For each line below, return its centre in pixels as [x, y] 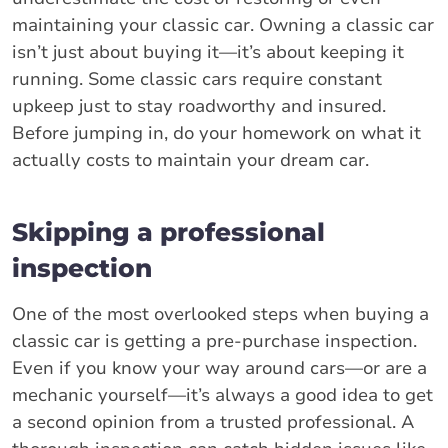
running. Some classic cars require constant [197, 78]
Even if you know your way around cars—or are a [219, 367]
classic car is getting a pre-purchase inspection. [214, 340]
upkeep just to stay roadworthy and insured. [199, 105]
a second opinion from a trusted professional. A [213, 421]
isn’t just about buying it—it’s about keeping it [208, 51]
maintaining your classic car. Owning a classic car [223, 24]
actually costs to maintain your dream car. [190, 159]
